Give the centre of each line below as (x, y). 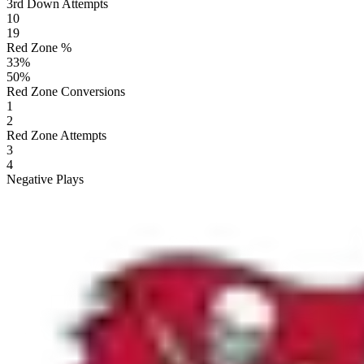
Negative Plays (45, 179)
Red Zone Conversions (66, 91)
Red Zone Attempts (56, 135)
